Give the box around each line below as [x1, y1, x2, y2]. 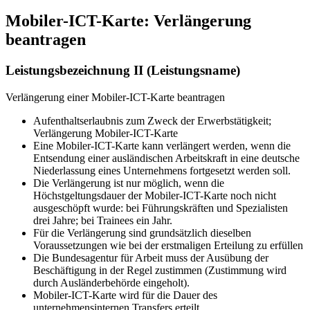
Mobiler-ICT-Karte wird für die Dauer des [33, 289, 217, 301]
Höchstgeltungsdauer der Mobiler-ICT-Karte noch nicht [33, 189, 276, 201]
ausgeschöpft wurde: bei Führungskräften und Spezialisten [33, 201, 288, 214]
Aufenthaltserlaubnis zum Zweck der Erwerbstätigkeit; [33, 114, 271, 127]
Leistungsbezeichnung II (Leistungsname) [6, 62, 240, 77]
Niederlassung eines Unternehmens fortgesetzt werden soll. [33, 164, 291, 176]
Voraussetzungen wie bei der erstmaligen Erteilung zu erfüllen [33, 239, 303, 251]
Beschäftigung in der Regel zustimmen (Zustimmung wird [33, 264, 286, 276]
